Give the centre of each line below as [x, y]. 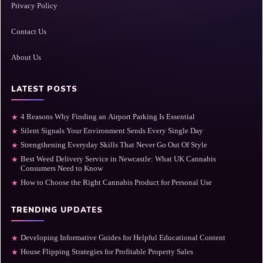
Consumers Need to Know [62, 168]
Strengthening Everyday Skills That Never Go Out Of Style [114, 144]
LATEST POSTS [44, 89]
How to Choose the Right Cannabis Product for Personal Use [116, 182]
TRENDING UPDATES [57, 210]
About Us [26, 57]
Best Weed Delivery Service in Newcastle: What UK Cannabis [118, 159]
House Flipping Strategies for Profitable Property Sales [107, 251]
